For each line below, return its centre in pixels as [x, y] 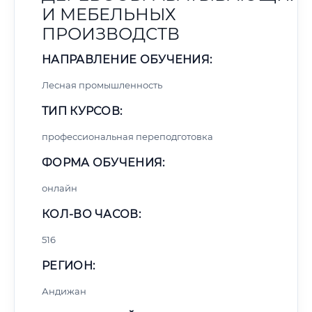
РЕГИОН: [69, 266]
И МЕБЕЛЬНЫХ [109, 14]
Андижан [64, 291]
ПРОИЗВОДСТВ [111, 34]
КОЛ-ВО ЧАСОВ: [91, 214]
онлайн [60, 188]
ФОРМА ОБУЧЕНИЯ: [103, 163]
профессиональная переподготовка [127, 136]
